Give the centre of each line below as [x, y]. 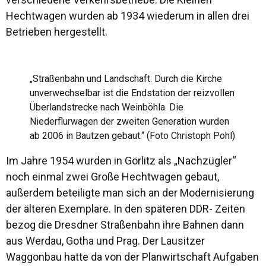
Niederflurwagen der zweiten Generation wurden [129, 121]
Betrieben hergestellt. [57, 32]
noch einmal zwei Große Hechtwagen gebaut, [113, 177]
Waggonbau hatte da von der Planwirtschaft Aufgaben [132, 257]
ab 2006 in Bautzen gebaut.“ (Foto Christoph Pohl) [132, 136]
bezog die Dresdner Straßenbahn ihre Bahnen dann [125, 225]
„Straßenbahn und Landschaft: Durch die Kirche [126, 79]
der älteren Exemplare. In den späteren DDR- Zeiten [126, 209]
